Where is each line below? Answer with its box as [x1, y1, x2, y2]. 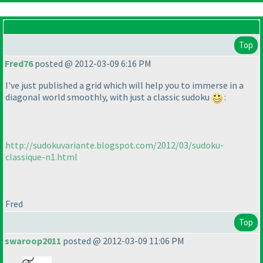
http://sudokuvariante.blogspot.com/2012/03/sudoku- [5, 139, 224, 151]
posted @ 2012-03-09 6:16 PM [33, 58, 151, 70]
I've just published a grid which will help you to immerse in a [5, 79, 244, 92]
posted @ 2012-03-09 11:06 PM [61, 235, 184, 247]
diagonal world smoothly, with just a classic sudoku [5, 91, 211, 103]
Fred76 [5, 58, 33, 70]
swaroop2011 [5, 235, 61, 247]
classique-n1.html [5, 150, 77, 163]
